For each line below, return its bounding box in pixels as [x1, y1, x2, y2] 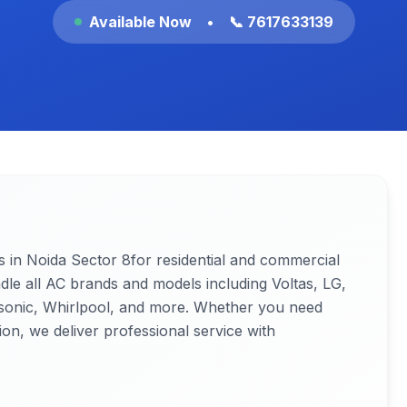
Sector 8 [71, 251, 131, 269]
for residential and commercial [131, 251, 340, 269]
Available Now [88, 13, 192, 31]
